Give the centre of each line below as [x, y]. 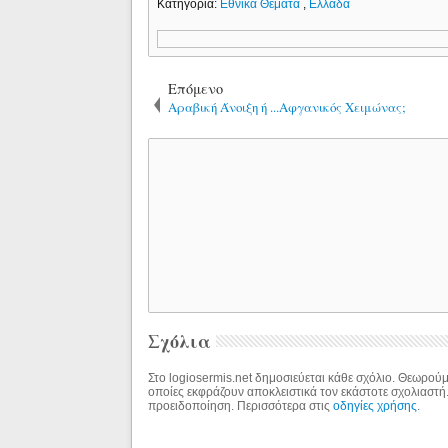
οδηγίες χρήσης [375, 405]
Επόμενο [196, 88]
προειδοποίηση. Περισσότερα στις [241, 405]
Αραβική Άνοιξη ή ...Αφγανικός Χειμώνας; [287, 106]
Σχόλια [180, 340]
